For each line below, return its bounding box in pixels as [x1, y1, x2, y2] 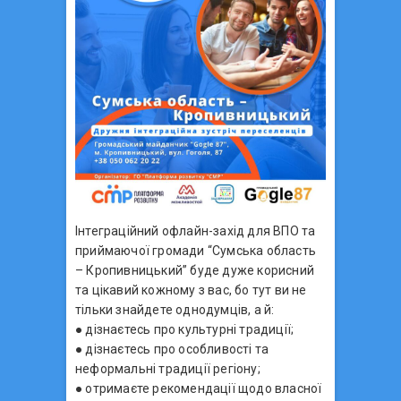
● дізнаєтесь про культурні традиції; [75, 321, 294, 337]
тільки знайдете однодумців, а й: [75, 302, 275, 317]
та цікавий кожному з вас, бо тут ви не [75, 282, 307, 297]
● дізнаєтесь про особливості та [75, 341, 269, 356]
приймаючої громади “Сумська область [75, 243, 316, 258]
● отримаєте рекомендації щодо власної [75, 380, 322, 396]
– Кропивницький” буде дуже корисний [75, 262, 314, 277]
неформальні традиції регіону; [75, 361, 260, 376]
